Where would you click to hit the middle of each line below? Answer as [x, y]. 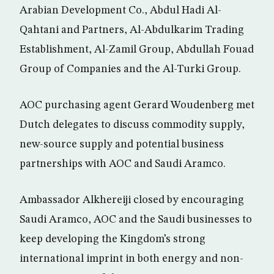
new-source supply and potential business [122, 144]
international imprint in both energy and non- [131, 259]
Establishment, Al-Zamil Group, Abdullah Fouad [137, 50]
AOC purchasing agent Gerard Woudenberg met [137, 105]
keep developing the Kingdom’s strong [113, 239]
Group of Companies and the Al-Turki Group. [130, 69]
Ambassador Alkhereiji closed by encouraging [132, 200]
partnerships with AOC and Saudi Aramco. [123, 164]
